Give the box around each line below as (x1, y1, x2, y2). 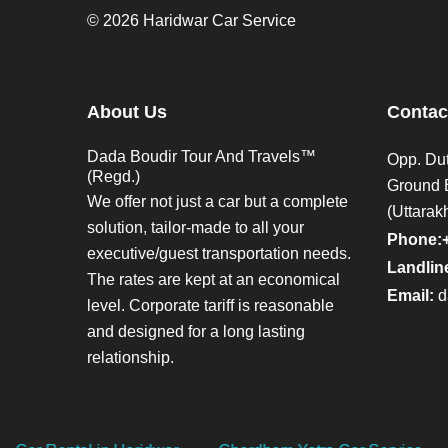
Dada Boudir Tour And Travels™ (87, 147, 316, 165)
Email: (387, 286, 434, 304)
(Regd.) (87, 167, 140, 185)
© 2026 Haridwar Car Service (87, 11, 296, 29)
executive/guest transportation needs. (87, 244, 351, 262)
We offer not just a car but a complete (87, 192, 348, 210)
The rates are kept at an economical (87, 270, 340, 288)
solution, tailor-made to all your (87, 218, 304, 236)
